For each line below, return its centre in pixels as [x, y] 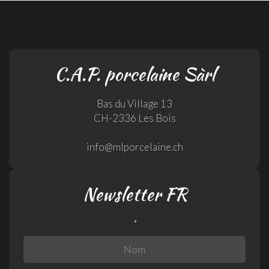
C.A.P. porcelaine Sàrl [134, 74]
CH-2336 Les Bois [134, 118]
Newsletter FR [134, 194]
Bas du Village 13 [134, 104]
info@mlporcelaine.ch [134, 147]
